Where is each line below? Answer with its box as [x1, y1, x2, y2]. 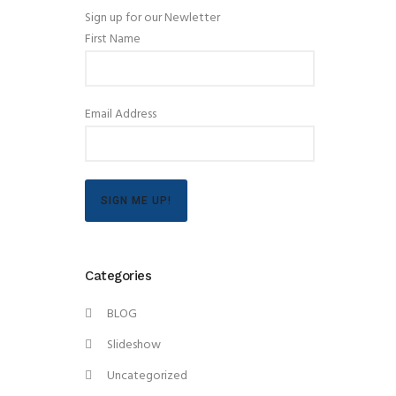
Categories [85, 268, 151, 285]
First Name [85, 29, 141, 50]
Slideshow [107, 335, 161, 356]
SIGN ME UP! [101, 194, 171, 208]
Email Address [85, 104, 156, 126]
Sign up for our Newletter [85, 8, 220, 29]
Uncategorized [107, 366, 187, 387]
